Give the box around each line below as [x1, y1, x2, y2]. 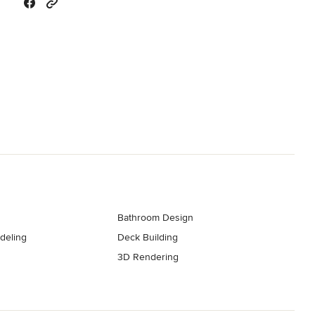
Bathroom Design [117, 211, 194, 224]
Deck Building [117, 231, 179, 243]
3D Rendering [117, 250, 179, 263]
